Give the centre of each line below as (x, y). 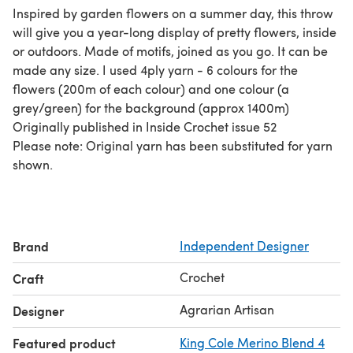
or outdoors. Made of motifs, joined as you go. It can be (170, 50)
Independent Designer (244, 245)
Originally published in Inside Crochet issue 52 (145, 126)
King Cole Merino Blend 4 (252, 342)
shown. (33, 164)
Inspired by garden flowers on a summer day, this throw (173, 13)
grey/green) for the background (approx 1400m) (151, 107)
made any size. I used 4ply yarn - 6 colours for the (155, 69)
